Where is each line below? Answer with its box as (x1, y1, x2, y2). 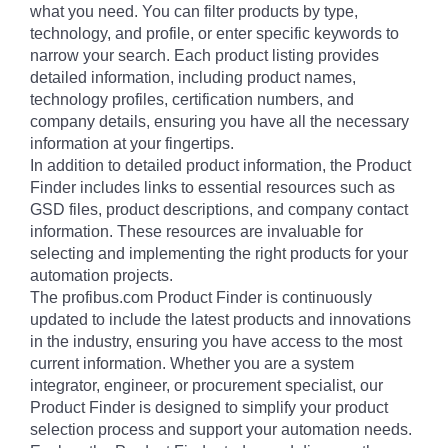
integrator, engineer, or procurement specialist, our (30, 377, 383, 395)
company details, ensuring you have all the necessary (30, 113, 409, 131)
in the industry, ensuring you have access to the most (30, 333, 402, 351)
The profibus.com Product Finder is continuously (30, 289, 372, 307)
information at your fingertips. (30, 135, 234, 153)
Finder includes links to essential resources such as (30, 179, 395, 197)
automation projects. (30, 267, 173, 285)
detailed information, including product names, (30, 69, 356, 87)
